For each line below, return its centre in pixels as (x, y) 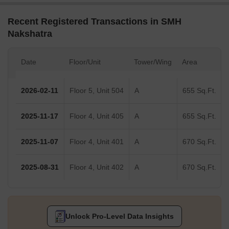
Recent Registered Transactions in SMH (95, 22)
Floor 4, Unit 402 (97, 167)
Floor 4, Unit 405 (97, 116)
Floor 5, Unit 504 (97, 91)
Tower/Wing (153, 62)
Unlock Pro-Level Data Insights (119, 216)
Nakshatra (30, 34)
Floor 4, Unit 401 (97, 142)
